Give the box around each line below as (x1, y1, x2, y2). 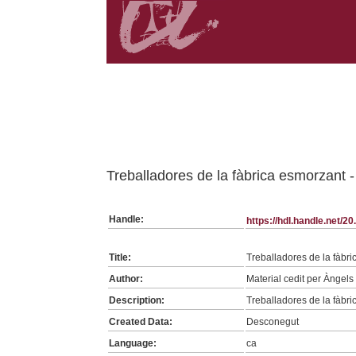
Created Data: (109, 315, 173, 327)
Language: (109, 337, 157, 349)
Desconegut (246, 315, 300, 327)
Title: (109, 251, 132, 263)
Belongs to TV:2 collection (106, 65, 229, 77)
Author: (109, 273, 144, 284)
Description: (109, 294, 165, 306)
